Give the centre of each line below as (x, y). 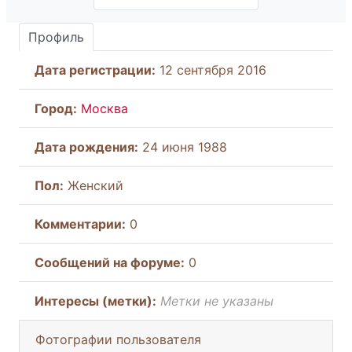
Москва (104, 108)
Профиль (57, 37)
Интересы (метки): (95, 301)
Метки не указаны (217, 301)
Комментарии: (80, 224)
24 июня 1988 (183, 147)
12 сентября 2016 (211, 70)
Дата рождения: (86, 147)
